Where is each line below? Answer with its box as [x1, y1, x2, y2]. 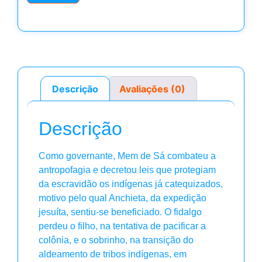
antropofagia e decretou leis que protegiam [39, 165, 216, 175]
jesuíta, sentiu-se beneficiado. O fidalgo [39, 207, 202, 218]
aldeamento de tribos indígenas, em [39, 249, 187, 260]
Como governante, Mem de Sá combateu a [39, 151, 216, 161]
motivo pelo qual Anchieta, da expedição [39, 193, 206, 204]
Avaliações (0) [119, 82, 185, 95]
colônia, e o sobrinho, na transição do [39, 235, 194, 246]
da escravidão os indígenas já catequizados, [39, 179, 223, 189]
